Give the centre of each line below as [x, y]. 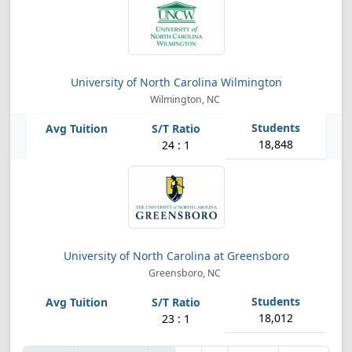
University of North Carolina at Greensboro [176, 256]
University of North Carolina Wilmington [176, 82]
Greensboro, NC [184, 273]
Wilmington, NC [183, 99]
